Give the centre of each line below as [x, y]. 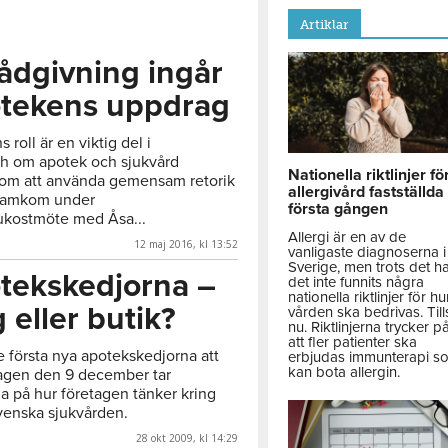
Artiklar [325, 24]
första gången [338, 209]
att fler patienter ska [353, 342]
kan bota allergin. [344, 372]
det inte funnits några [356, 282]
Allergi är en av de [347, 237]
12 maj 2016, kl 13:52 [186, 243]
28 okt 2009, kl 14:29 [187, 437]
